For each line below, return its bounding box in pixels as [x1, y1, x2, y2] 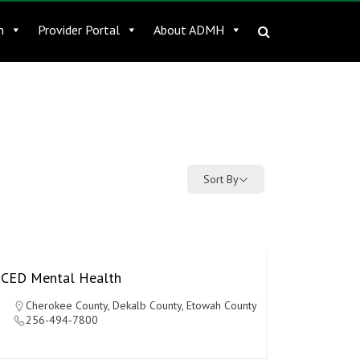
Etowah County [186, 298, 257, 313]
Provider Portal [38, 22, 120, 38]
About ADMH [153, 22, 224, 38]
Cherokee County [25, 298, 108, 313]
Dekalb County [112, 298, 182, 313]
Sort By [203, 171, 239, 186]
